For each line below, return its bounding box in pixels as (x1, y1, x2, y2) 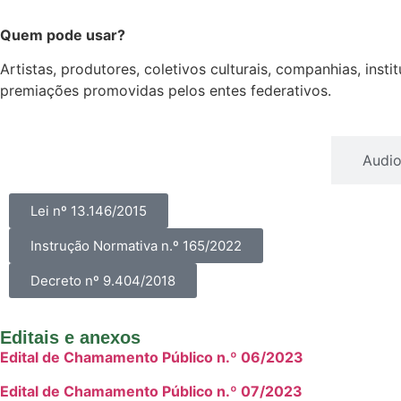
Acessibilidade (201, 150, 300, 169)
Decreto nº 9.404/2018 (30, 271, 175, 289)
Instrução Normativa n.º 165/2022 (30, 236, 242, 254)
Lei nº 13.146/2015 (30, 201, 147, 219)
